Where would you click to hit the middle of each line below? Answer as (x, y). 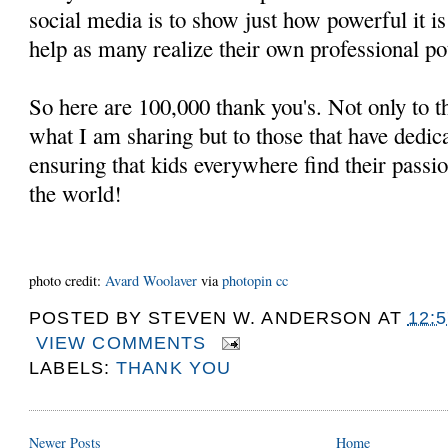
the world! (76, 192)
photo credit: (67, 280)
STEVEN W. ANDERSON (260, 317)
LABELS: (73, 367)
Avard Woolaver (151, 280)
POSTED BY (89, 317)
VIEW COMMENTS (121, 342)
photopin (247, 280)
